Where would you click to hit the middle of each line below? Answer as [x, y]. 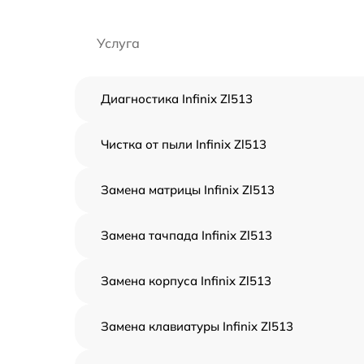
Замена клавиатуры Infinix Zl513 [197, 327]
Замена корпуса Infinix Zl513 [186, 281]
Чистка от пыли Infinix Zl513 [184, 145]
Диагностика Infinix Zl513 [177, 99]
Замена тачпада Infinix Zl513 [186, 236]
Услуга [118, 43]
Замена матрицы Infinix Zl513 [188, 190]
